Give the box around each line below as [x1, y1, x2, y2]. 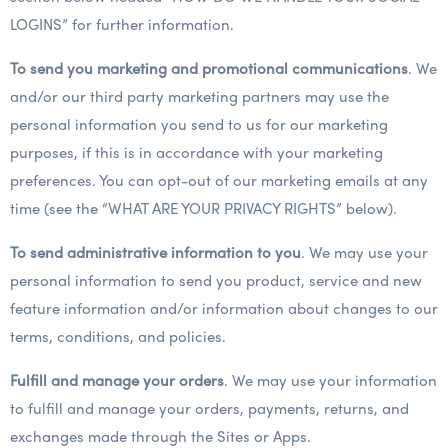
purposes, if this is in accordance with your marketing [10, 141, 383, 163]
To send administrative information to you [10, 241, 301, 263]
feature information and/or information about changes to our [10, 297, 438, 319]
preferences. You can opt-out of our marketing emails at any [10, 169, 428, 191]
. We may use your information [224, 369, 437, 391]
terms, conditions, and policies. [10, 325, 226, 347]
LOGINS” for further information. [10, 13, 234, 35]
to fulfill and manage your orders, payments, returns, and [10, 397, 409, 419]
